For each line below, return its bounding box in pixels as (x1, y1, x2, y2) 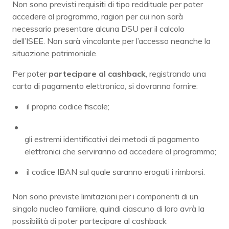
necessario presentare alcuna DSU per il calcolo (12, 23, 185, 34)
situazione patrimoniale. (12, 48, 98, 58)
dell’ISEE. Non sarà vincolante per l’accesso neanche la (12, 35, 211, 46)
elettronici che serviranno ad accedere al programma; (25, 146, 216, 156)
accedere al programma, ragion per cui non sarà (12, 11, 183, 21)
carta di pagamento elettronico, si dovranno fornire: (12, 80, 198, 91)
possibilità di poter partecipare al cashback (12, 215, 167, 226)
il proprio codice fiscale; (27, 101, 109, 111)
